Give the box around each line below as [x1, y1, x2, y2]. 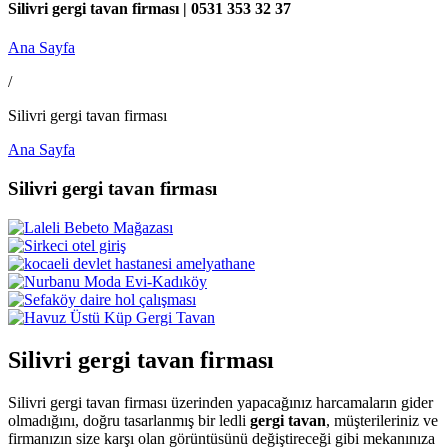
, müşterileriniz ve [326, 411, 438, 429]
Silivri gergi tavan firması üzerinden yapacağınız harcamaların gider [8, 393, 433, 411]
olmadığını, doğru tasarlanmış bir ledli [8, 411, 250, 429]
